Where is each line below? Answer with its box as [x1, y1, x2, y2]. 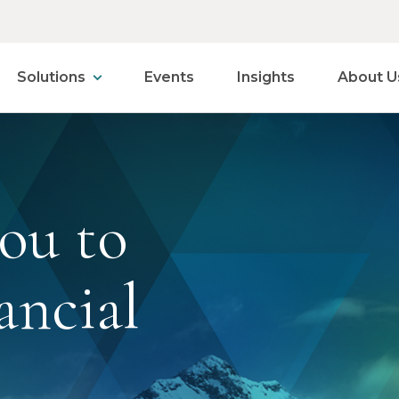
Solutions [17, 69, 85, 85]
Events [144, 69, 194, 85]
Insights [237, 69, 295, 85]
